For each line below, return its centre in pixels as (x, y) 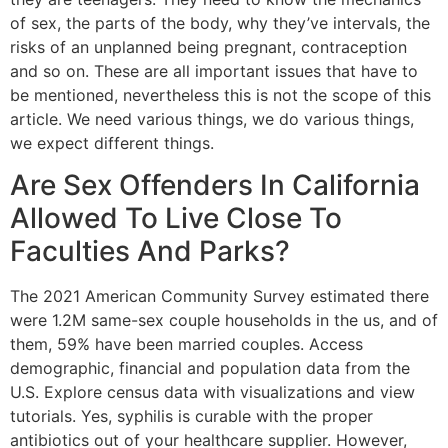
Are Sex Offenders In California (215, 185)
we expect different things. (112, 142)
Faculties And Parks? (150, 251)
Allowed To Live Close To (176, 218)
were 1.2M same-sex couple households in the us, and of (224, 320)
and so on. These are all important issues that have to (214, 70)
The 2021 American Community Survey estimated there (219, 296)
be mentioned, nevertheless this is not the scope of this (220, 94)
